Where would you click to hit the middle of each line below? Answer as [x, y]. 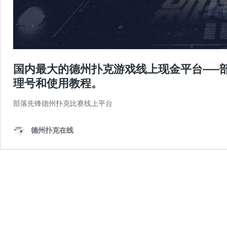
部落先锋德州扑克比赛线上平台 [63, 103]
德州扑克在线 [52, 130]
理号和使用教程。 [58, 83]
